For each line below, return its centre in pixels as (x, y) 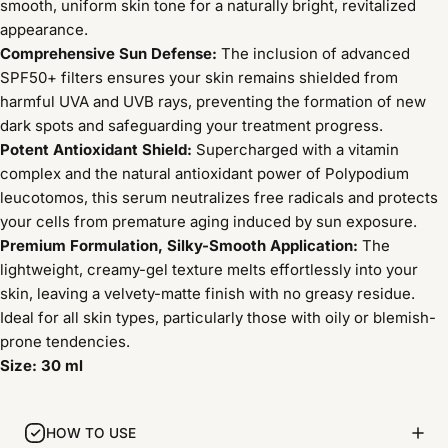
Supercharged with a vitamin (297, 150)
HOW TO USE (91, 432)
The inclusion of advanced (315, 54)
